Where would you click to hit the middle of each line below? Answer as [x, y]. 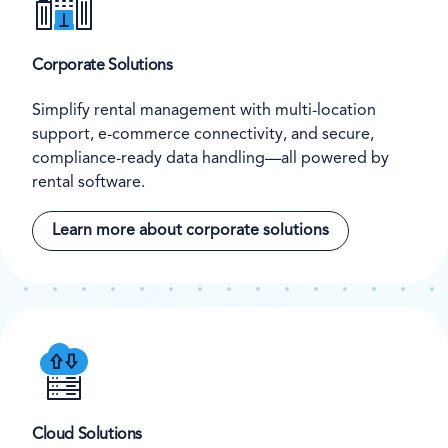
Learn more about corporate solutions [190, 230]
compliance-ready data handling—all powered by [210, 158]
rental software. [88, 182]
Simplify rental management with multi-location [204, 110]
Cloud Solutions [87, 435]
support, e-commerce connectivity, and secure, [203, 134]
